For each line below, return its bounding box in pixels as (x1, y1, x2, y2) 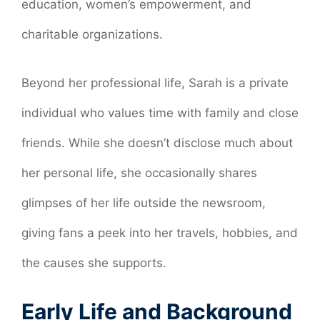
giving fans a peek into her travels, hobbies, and (21, 225, 298, 240)
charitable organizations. (21, 27, 163, 42)
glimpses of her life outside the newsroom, (21, 195, 266, 210)
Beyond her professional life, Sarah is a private (21, 75, 289, 90)
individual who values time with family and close (21, 105, 299, 120)
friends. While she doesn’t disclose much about (21, 135, 293, 150)
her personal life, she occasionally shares (21, 165, 257, 180)
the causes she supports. (21, 255, 166, 270)
